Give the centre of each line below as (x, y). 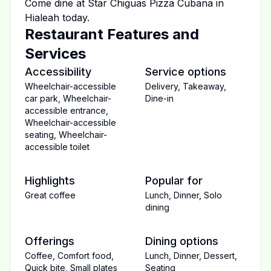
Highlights (50, 181)
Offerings (50, 241)
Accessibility (58, 72)
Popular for (174, 181)
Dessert (219, 256)
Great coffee (50, 195)
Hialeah (42, 18)
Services (55, 54)
